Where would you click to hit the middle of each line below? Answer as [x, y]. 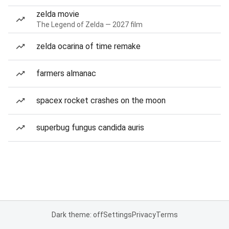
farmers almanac [66, 73]
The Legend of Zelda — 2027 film [89, 25]
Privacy [144, 215]
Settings [117, 215]
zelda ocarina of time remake [88, 46]
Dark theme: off [77, 215]
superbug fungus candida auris [90, 128]
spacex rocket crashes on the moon [101, 100]
